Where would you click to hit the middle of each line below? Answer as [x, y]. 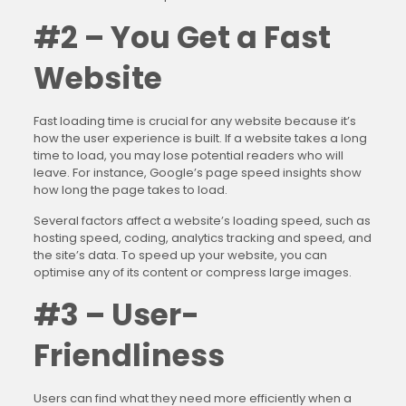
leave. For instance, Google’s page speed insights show [197, 173]
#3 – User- [116, 315]
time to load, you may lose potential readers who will [188, 155]
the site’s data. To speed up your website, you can [180, 255]
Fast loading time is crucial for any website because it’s [194, 121]
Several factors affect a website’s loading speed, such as [202, 221]
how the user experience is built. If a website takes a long [200, 138]
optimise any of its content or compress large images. [192, 272]
